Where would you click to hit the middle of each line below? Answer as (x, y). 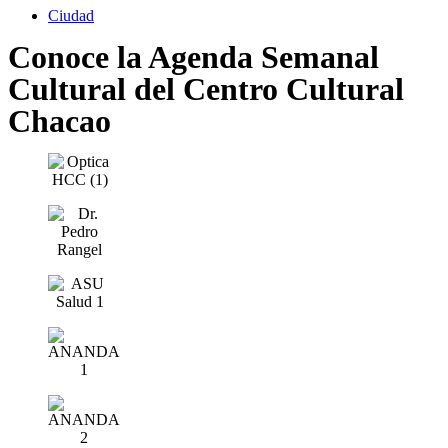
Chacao (59, 121)
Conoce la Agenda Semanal (193, 57)
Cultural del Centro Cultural (206, 89)
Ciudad (71, 15)
